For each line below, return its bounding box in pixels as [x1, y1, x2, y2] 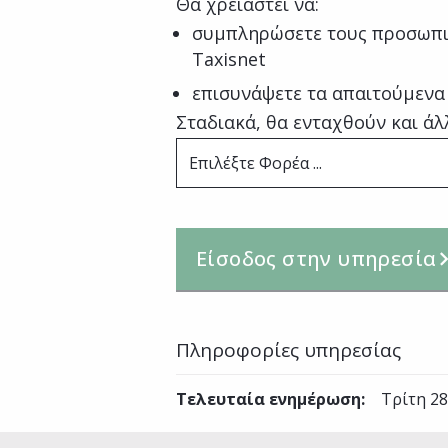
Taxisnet [192, 47, 266, 71]
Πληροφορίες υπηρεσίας [176, 337, 401, 363]
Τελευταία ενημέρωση [176, 388, 361, 410]
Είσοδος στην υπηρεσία [196, 245, 437, 272]
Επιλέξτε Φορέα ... [189, 152, 322, 174]
